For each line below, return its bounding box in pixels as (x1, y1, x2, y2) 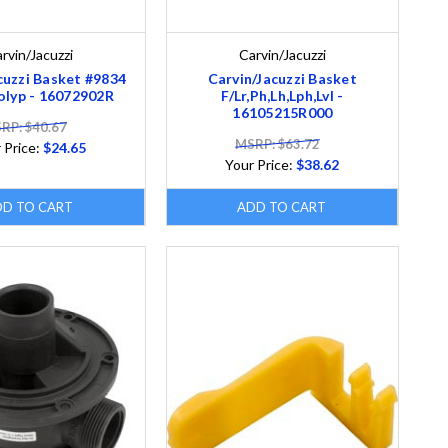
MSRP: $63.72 (234, 135, 320, 152)
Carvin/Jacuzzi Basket (207, 69, 357, 87)
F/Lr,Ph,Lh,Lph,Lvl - (221, 86, 344, 104)
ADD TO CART (237, 198, 327, 215)
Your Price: (225, 155, 297, 173)
